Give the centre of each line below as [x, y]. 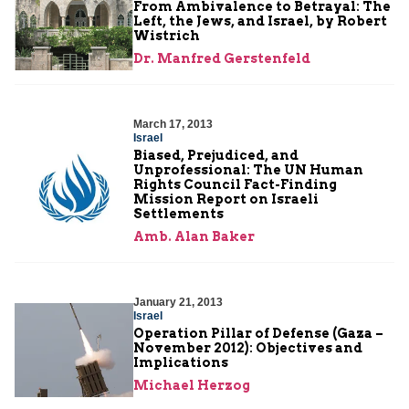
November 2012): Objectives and [248, 347]
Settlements [178, 213]
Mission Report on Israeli [226, 199]
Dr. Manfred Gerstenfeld [222, 58]
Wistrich [167, 35]
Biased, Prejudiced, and [216, 155]
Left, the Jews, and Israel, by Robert [260, 21]
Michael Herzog [192, 385]
